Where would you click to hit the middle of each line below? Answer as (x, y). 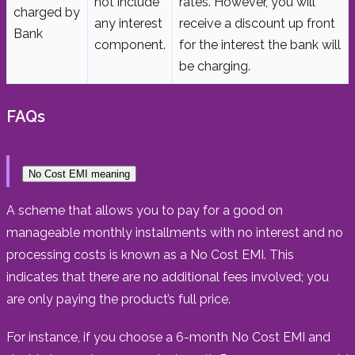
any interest (128, 23)
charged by (47, 12)
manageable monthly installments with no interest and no (175, 232)
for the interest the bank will (260, 44)
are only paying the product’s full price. (118, 299)
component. (130, 44)
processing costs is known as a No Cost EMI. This (150, 254)
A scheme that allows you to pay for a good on (145, 210)
